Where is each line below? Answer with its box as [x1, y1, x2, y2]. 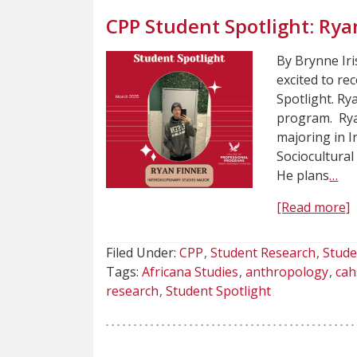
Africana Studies [142, 262, 238, 280]
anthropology [245, 262, 328, 280]
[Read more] [277, 198, 351, 216]
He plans [277, 166, 330, 184]
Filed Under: [106, 243, 179, 261]
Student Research [210, 243, 316, 261]
